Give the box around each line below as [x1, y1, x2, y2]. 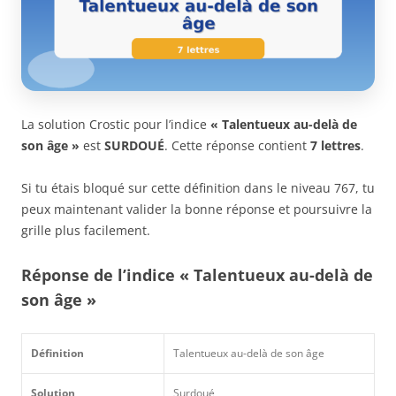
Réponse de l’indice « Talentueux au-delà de [21, 263, 373, 286]
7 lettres [310, 136, 361, 154]
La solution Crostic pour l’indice [21, 115, 210, 133]
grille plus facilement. [21, 221, 150, 239]
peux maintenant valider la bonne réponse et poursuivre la [21, 200, 372, 217]
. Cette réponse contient [164, 136, 310, 154]
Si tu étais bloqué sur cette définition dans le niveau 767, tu [21, 179, 375, 196]
